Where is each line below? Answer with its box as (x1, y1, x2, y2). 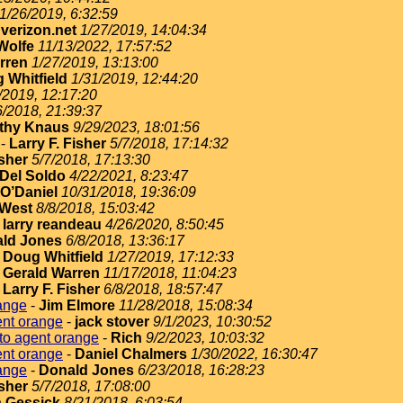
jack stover (75, 314, 149, 329)
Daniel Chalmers (75, 346, 187, 362)
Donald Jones (39, 363, 134, 378)
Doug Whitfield (3, 249, 103, 264)
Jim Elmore (39, 298, 115, 313)
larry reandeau (3, 217, 102, 232)
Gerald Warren (3, 265, 100, 281)
